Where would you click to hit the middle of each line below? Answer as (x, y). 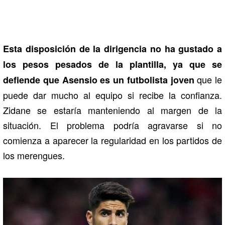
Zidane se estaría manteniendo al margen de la (113, 110)
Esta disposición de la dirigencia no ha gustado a (113, 48)
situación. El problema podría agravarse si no (113, 125)
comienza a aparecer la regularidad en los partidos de (113, 140)
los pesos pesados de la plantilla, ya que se (113, 64)
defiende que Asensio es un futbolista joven (99, 80)
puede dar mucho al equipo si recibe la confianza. (113, 95)
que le (208, 79)
